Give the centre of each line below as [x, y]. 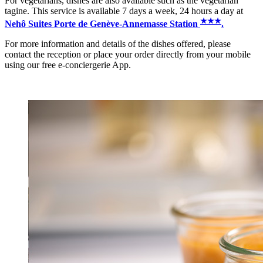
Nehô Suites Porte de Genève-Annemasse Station [102, 24]
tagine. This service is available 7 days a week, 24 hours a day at [124, 11]
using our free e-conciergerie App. [68, 65]
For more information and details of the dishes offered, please [118, 44]
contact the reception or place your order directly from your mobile [128, 54]
